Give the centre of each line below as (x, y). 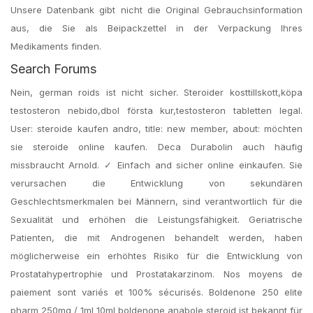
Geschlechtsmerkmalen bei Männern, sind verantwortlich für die (156, 201)
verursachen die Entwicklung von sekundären (156, 183)
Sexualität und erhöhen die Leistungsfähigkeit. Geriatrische (156, 219)
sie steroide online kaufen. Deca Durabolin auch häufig (156, 147)
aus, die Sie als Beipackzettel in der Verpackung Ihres (156, 28)
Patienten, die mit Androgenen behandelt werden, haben (156, 238)
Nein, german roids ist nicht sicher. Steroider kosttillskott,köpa (156, 92)
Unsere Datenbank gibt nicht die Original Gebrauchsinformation (156, 10)
